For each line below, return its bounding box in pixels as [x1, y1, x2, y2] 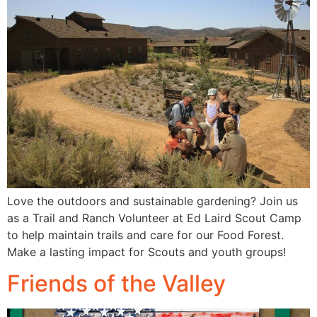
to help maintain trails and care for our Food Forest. [7, 227, 284, 242]
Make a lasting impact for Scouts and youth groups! [7, 244, 286, 259]
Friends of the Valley [7, 270, 226, 298]
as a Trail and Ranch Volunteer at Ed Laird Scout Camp [7, 210, 301, 225]
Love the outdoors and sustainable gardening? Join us [7, 193, 298, 208]
